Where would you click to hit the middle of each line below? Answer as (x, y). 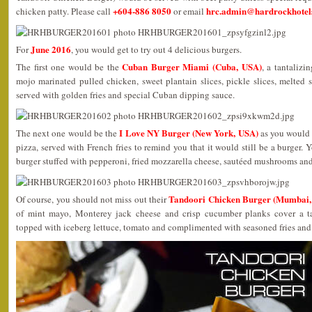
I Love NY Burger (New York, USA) (189, 133)
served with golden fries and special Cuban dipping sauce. (125, 95)
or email (189, 11)
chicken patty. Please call (64, 11)
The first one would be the (69, 67)
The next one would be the (68, 133)
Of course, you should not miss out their (93, 199)
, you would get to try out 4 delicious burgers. (156, 49)
